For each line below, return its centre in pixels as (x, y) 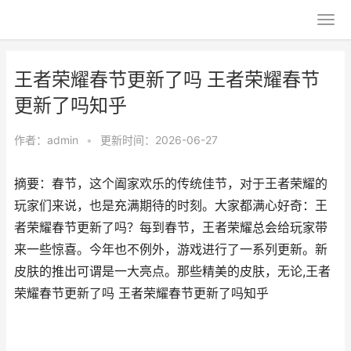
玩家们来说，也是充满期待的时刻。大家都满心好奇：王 (171, 206)
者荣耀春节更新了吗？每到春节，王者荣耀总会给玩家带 (171, 228)
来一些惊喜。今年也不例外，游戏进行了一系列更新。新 (171, 250)
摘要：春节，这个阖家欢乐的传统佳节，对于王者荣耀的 (171, 184)
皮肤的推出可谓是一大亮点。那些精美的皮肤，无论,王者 (172, 271)
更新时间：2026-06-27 (159, 140)
